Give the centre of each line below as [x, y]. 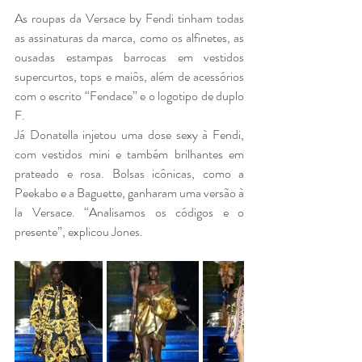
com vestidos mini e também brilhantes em [129, 154]
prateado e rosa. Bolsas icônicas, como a [129, 173]
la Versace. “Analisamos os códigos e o [129, 212]
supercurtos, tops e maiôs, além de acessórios [129, 76]
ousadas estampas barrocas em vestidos [129, 57]
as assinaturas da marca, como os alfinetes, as [129, 37]
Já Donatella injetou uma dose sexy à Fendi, [129, 134]
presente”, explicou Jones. [80, 231]
